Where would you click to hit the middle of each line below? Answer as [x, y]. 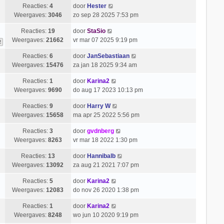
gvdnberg [100, 131]
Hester [96, 6]
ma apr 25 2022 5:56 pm [106, 115]
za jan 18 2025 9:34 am [105, 65]
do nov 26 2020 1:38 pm [106, 190]
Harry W [98, 106]
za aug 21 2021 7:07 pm [106, 165]
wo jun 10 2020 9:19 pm [105, 215]
